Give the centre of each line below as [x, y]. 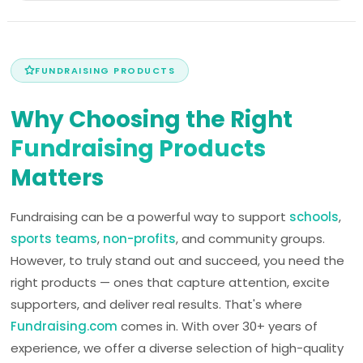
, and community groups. [251, 238]
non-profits [140, 238]
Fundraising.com [64, 326]
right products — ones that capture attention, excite [171, 282]
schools [314, 216]
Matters [58, 177]
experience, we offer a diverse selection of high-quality [177, 348]
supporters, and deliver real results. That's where [157, 304]
